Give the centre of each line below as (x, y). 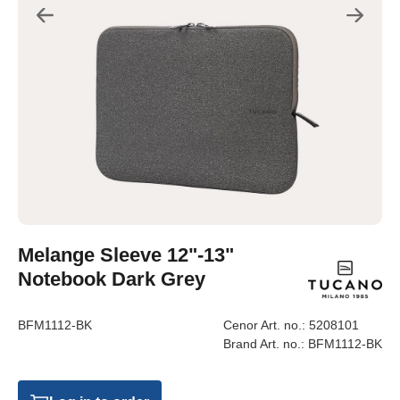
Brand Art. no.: (266, 344)
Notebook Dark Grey (112, 279)
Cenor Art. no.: (266, 325)
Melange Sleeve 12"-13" (126, 254)
